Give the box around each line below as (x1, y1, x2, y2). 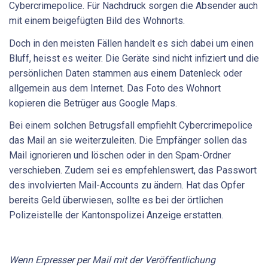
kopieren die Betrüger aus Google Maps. (9, 97, 179, 109)
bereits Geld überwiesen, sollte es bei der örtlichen (9, 194, 223, 206)
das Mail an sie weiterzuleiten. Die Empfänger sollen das (9, 135, 247, 147)
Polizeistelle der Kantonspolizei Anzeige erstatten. (9, 209, 226, 221)
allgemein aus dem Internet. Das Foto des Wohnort (9, 82, 221, 94)
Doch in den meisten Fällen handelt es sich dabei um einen (9, 37, 254, 49)
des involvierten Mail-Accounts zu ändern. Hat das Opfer (9, 179, 245, 191)
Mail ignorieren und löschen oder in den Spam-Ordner (9, 150, 231, 162)
